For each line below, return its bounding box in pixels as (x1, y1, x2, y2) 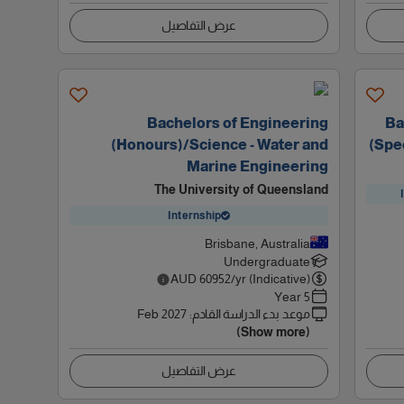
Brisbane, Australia (205, 236, 311, 251)
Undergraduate (224, 254, 311, 269)
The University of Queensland (154, 182, 329, 197)
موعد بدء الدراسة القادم (192, 307, 311, 321)
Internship (168, 208, 222, 222)
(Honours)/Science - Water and (111, 137, 329, 152)
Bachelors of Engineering (147, 115, 329, 131)
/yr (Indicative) (231, 271, 311, 286)
